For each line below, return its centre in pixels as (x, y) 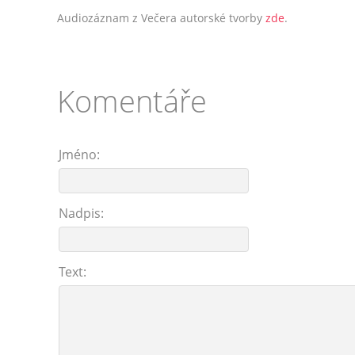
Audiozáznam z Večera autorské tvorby (161, 18)
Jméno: (79, 155)
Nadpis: (81, 213)
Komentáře (132, 101)
